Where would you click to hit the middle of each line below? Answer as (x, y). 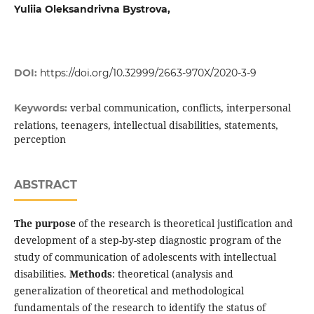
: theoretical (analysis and (172, 274)
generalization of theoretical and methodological (129, 291)
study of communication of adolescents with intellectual (145, 257)
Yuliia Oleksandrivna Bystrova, (92, 9)
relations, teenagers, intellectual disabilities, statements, (146, 125)
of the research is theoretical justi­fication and (185, 224)
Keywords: (42, 108)
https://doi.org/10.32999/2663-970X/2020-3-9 (148, 73)
